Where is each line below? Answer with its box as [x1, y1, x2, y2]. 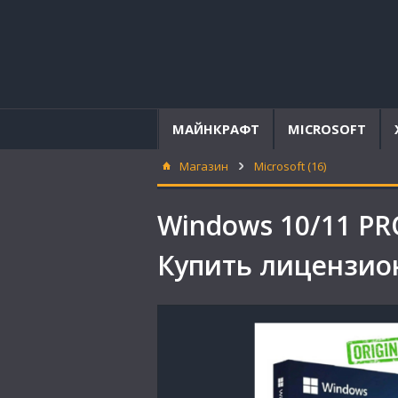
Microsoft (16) [254, 158, 326, 174]
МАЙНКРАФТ [172, 120, 259, 138]
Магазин [179, 158, 228, 174]
